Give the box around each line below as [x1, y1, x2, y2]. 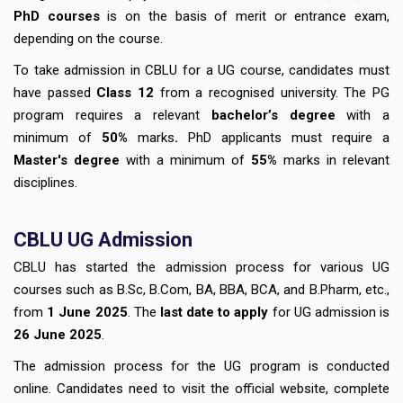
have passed [13, 84, 97, 101]
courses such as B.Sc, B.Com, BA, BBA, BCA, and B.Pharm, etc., [13, 281, 390, 298]
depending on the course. [13, 30, 163, 47]
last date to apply [159, 303, 269, 320]
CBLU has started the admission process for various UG [13, 258, 390, 275]
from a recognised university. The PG [159, 84, 390, 101]
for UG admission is [268, 303, 390, 320]
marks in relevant [277, 151, 390, 168]
